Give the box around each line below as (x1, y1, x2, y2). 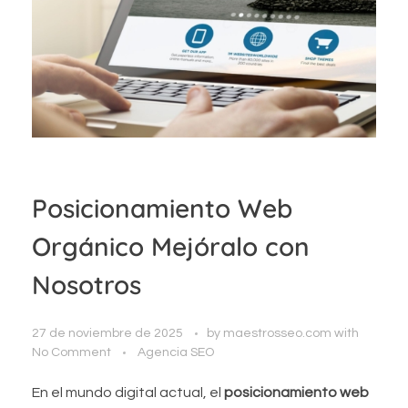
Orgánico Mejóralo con (32, 230, 310, 263)
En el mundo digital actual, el (32, 385, 224, 401)
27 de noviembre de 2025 (32, 326, 183, 341)
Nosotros (32, 269, 141, 301)
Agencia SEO (138, 345, 214, 360)
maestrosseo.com (223, 326, 334, 341)
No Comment (32, 345, 111, 360)
